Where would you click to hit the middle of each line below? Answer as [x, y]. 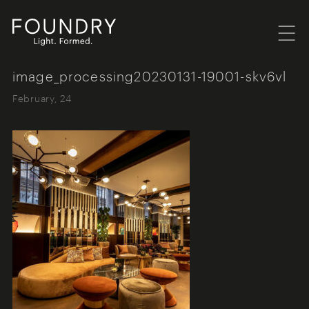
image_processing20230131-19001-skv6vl [149, 76]
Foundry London [74, 58]
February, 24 [42, 97]
